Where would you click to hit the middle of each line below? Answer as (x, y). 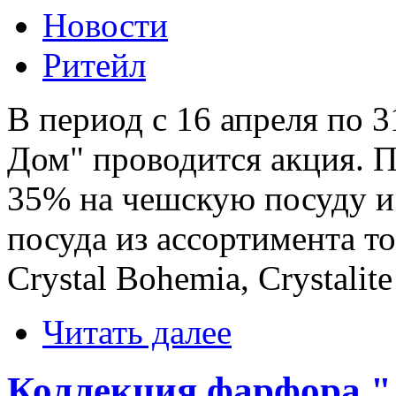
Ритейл (94, 65)
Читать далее (137, 331)
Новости (105, 25)
